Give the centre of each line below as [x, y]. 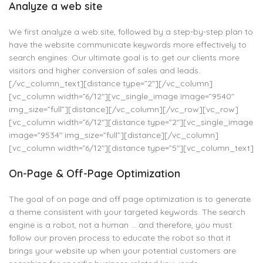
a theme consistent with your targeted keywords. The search [127, 212]
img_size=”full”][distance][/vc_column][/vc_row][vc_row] [124, 109]
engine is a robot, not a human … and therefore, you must [120, 225]
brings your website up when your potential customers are [122, 251]
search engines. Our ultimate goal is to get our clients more [124, 58]
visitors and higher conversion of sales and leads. [104, 70]
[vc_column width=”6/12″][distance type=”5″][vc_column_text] [131, 148]
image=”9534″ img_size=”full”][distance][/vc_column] [114, 135]
